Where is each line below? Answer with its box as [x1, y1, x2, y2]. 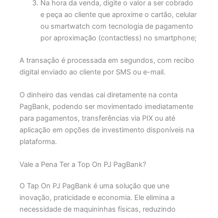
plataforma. [19, 137, 57, 146]
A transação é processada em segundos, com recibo [19, 55, 194, 65]
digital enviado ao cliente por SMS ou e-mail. [19, 67, 165, 76]
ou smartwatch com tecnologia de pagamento [40, 21, 194, 31]
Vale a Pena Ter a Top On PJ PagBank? [19, 160, 146, 169]
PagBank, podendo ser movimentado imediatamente [19, 102, 193, 111]
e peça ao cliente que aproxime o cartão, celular [40, 10, 197, 19]
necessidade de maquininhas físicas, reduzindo [19, 205, 176, 214]
